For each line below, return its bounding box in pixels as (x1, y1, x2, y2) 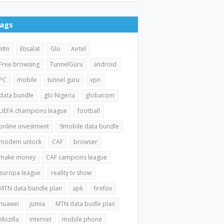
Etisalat (20, 44, 40, 53)
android (93, 59, 117, 68)
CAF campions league (46, 152, 107, 161)
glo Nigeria (44, 90, 75, 99)
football (77, 106, 100, 115)
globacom (85, 90, 115, 99)
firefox (93, 183, 112, 192)
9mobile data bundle (59, 121, 119, 130)
